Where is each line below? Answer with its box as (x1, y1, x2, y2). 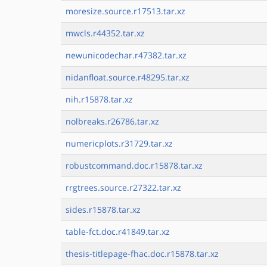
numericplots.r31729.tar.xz (66, 138, 173, 149)
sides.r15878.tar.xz (66, 204, 141, 215)
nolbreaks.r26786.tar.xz (66, 116, 159, 127)
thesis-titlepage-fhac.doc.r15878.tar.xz (66, 248, 219, 259)
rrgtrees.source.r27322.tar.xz (66, 182, 181, 193)
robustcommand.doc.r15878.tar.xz (66, 160, 203, 171)
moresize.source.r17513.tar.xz (66, 5, 185, 17)
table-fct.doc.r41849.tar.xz (66, 226, 170, 237)
